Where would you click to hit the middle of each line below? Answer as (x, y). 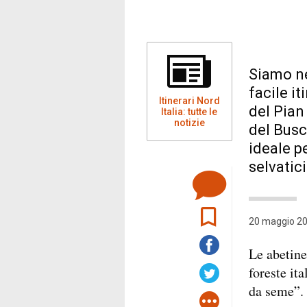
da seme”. (276, 291)
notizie (189, 123)
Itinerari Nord (189, 101)
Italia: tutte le (189, 112)
